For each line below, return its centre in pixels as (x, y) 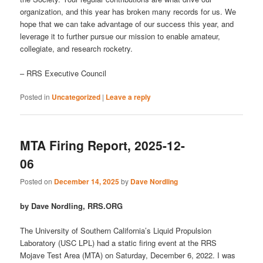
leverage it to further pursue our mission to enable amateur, (120, 36)
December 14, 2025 (87, 182)
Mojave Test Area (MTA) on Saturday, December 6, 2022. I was (128, 255)
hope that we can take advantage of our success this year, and (127, 23)
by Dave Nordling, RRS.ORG (72, 205)
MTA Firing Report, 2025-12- (103, 145)
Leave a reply (129, 97)
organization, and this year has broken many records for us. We (128, 11)
